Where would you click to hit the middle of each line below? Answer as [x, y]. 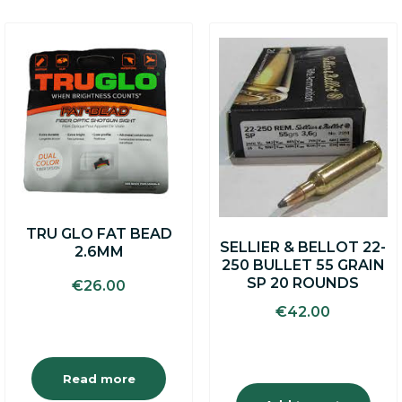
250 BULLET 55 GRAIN [303, 265]
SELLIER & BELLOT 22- [303, 247]
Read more [99, 378]
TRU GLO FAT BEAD [99, 233]
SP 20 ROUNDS [303, 283]
